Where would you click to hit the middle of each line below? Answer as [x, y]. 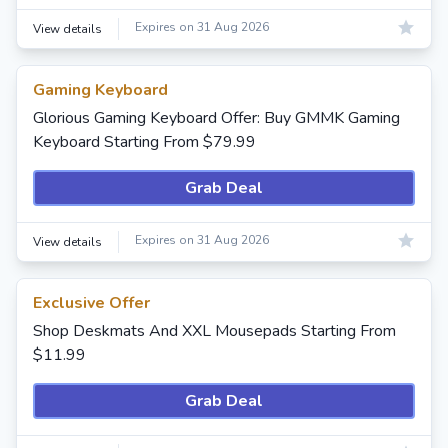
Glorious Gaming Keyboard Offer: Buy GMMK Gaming [216, 118]
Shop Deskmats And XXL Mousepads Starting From [214, 331]
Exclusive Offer [91, 303]
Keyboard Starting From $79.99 [144, 142]
